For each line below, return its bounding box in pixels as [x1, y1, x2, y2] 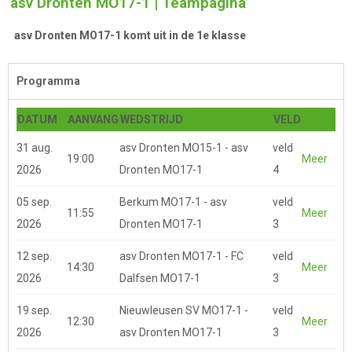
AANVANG [68, 113, 119, 126]
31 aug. [16, 141, 53, 155]
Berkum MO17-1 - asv [119, 196, 227, 209]
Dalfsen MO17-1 [119, 272, 200, 285]
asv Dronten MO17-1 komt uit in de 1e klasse [14, 29, 246, 42]
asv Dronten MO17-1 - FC [119, 250, 244, 263]
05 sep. [16, 196, 52, 209]
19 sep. [16, 304, 52, 317]
